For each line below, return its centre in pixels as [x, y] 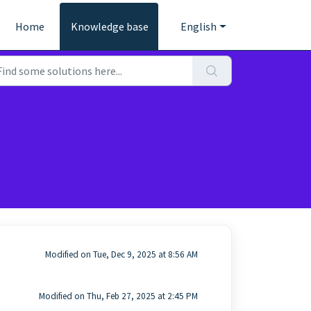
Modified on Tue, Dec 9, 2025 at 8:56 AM [121, 254]
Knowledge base [110, 26]
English [199, 26]
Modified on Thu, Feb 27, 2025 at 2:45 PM [118, 296]
